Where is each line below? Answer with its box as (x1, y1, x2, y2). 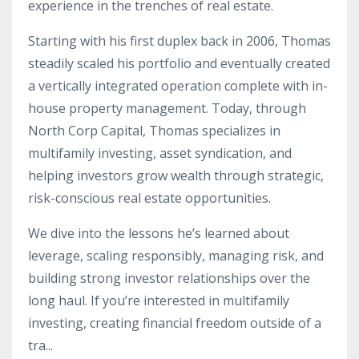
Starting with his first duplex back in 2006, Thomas (28, 32, 331, 50)
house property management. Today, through (28, 99, 306, 118)
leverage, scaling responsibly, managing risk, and (28, 247, 324, 265)
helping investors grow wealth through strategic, (28, 167, 324, 185)
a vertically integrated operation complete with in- (28, 77, 328, 95)
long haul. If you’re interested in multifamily (28, 292, 289, 310)
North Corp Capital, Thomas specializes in (28, 122, 280, 140)
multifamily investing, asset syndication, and (28, 144, 292, 163)
